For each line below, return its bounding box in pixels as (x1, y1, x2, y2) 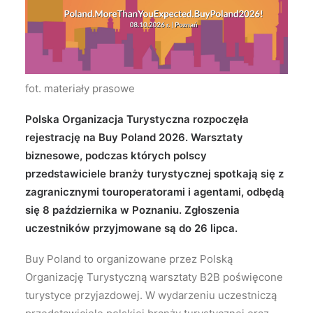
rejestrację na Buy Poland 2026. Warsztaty (25, 131, 243, 145)
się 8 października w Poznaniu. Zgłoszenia (25, 203, 240, 217)
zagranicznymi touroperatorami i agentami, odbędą (25, 185, 284, 199)
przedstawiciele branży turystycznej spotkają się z (25, 167, 284, 181)
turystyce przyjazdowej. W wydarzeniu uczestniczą (25, 289, 277, 303)
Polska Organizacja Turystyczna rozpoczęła (25, 112, 249, 126)
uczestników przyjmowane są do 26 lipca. (25, 221, 238, 235)
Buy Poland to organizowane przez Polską (25, 252, 233, 266)
